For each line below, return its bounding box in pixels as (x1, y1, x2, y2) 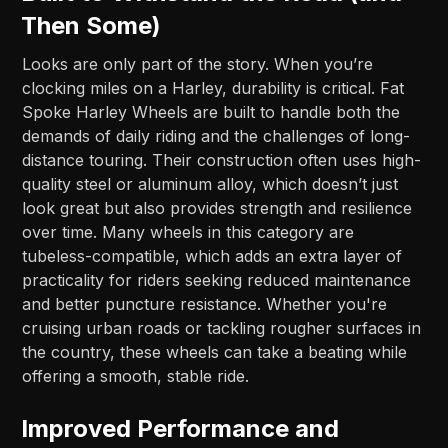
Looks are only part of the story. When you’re (22, 54, 374, 75)
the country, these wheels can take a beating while (22, 342, 408, 363)
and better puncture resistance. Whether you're (22, 294, 388, 315)
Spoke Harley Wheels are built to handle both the (22, 102, 401, 123)
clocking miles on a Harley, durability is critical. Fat (22, 78, 405, 99)
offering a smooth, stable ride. (22, 366, 250, 387)
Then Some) (21, 11, 162, 41)
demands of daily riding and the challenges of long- (22, 126, 411, 147)
